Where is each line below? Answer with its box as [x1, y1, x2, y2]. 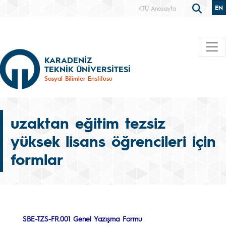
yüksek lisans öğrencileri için [11, 131, 216, 151]
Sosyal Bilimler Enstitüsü [44, 74, 112, 82]
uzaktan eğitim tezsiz [11, 112, 165, 133]
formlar [11, 149, 63, 169]
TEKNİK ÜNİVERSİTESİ [44, 63, 131, 74]
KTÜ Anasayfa [138, 4, 176, 12]
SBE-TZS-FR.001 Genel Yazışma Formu [23, 214, 142, 223]
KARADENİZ [44, 54, 92, 65]
